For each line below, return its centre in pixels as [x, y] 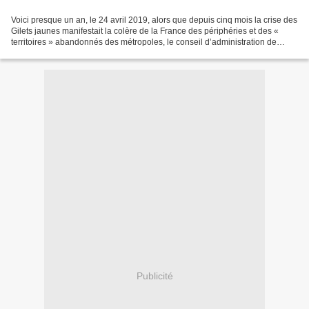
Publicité [154, 276]
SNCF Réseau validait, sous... [67, 53]
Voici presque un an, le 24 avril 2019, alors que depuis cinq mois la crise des [154, 20]
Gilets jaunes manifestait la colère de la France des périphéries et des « [145, 31]
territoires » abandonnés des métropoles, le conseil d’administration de [144, 42]
